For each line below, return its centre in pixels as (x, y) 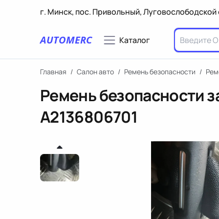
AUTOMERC (66, 40)
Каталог (135, 40)
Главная (53, 72)
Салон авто (95, 72)
